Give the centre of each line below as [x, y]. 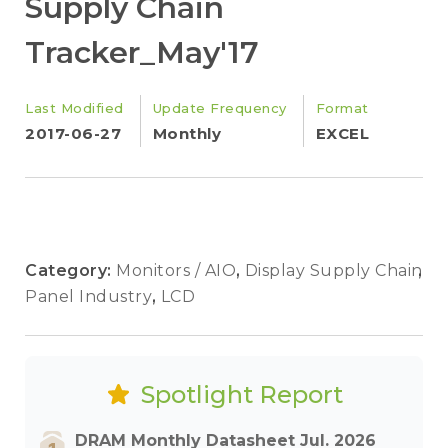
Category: [70, 270]
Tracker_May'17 [142, 52]
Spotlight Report [241, 394]
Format [342, 108]
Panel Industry [91, 296]
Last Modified [74, 108]
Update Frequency [219, 108]
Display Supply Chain [333, 270]
